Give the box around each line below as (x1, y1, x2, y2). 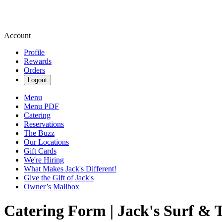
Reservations (24, 120, 64, 128)
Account (4, 31, 31, 40)
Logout (28, 76, 47, 84)
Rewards (24, 57, 52, 65)
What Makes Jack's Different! (24, 165, 116, 173)
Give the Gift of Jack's (24, 173, 94, 182)
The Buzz (24, 129, 55, 137)
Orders (24, 66, 45, 74)
